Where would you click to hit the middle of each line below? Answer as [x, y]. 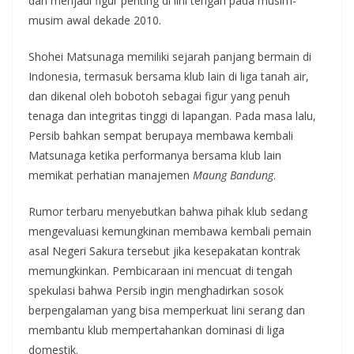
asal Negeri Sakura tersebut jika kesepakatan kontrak [164, 251]
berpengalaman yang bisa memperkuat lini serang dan [167, 311]
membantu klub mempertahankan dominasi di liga [156, 330]
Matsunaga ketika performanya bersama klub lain [155, 156]
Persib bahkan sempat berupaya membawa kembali [161, 136]
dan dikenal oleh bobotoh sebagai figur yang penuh [159, 96]
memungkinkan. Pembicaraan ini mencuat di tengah [160, 271]
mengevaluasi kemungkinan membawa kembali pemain [170, 232]
